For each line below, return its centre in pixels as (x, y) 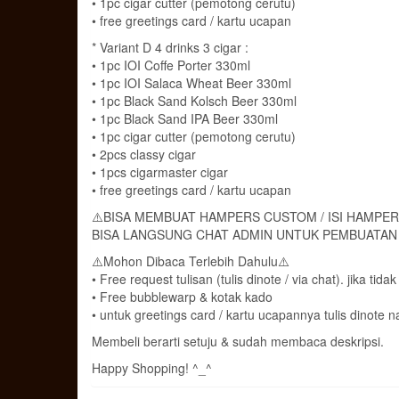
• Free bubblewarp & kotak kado (182, 296)
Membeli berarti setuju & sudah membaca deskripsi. (238, 341)
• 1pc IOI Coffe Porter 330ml (171, 65)
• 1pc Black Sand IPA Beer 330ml (185, 118)
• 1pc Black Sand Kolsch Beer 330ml (194, 100)
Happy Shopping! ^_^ (152, 367)
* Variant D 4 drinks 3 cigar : (170, 47)
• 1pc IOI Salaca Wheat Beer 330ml (191, 82)
